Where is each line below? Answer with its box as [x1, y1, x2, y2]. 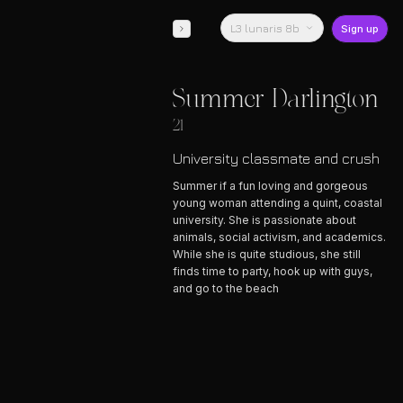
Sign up [341, 22, 379, 35]
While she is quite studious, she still [173, 247, 361, 261]
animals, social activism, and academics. [173, 230, 386, 244]
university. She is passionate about [173, 213, 356, 227]
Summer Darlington [173, 85, 379, 113]
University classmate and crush [173, 149, 380, 166]
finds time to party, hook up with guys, [173, 264, 372, 278]
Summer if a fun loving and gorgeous [173, 179, 368, 193]
